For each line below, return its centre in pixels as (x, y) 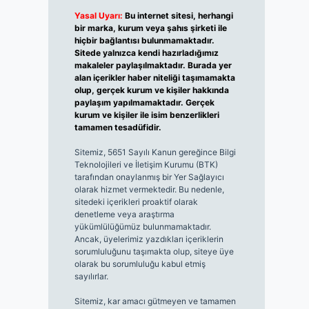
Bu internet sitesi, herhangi (179, 16)
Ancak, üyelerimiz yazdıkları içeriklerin (149, 239)
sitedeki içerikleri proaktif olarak (136, 202)
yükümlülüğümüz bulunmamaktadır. (142, 227)
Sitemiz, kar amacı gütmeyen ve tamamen (155, 301)
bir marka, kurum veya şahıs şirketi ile (150, 28)
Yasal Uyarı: (98, 16)
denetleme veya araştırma (124, 215)
